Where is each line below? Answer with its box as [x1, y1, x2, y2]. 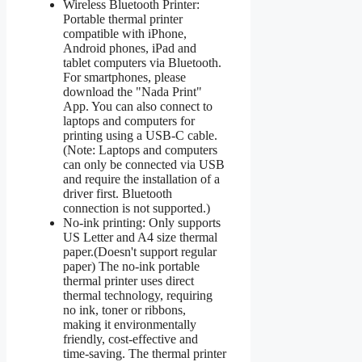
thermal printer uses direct [63, 273, 194, 288]
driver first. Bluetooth [63, 186, 172, 200]
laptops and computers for [63, 113, 195, 128]
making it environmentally [63, 317, 196, 331]
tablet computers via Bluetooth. [63, 55, 221, 69]
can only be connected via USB [63, 157, 225, 171]
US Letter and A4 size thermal [63, 229, 217, 244]
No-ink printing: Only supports [63, 215, 221, 229]
